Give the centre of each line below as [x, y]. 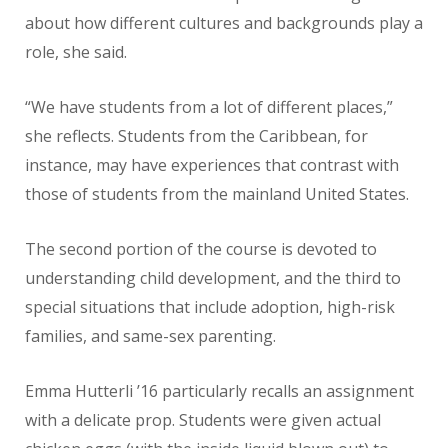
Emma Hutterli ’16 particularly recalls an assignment [219, 391]
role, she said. [76, 52]
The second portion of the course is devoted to [201, 249]
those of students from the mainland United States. [217, 194]
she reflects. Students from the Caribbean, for [196, 136]
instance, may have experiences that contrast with [212, 165]
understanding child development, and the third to [213, 278]
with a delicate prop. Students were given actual [203, 420]
